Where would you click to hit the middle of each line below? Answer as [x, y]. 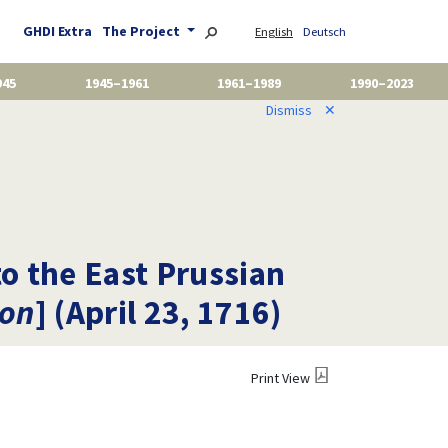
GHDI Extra [58, 31]
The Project [143, 31]
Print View [280, 377]
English [274, 32]
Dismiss [288, 109]
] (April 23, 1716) [158, 311]
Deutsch [324, 32]
